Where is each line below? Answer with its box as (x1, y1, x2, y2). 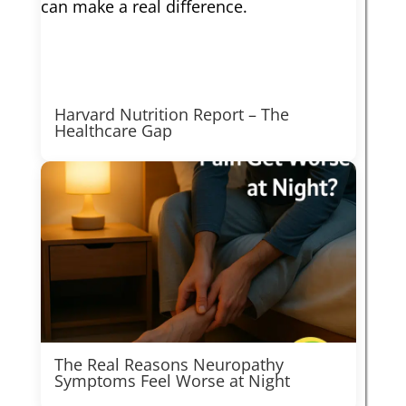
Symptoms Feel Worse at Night (53, 370, 290, 391)
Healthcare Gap (53, 120, 172, 141)
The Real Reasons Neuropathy (53, 353, 284, 375)
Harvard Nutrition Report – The (53, 103, 289, 125)
